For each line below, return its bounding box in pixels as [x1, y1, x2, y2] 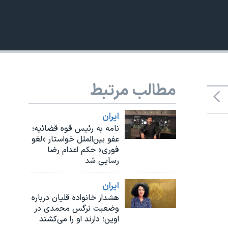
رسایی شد [85, 154, 120, 167]
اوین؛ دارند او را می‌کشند [39, 213, 120, 225]
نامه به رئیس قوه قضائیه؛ [32, 122, 120, 135]
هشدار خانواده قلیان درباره [32, 191, 120, 204]
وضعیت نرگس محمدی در [34, 202, 120, 215]
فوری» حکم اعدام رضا [47, 144, 120, 156]
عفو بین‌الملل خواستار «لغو [32, 133, 120, 146]
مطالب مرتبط [90, 79, 176, 104]
